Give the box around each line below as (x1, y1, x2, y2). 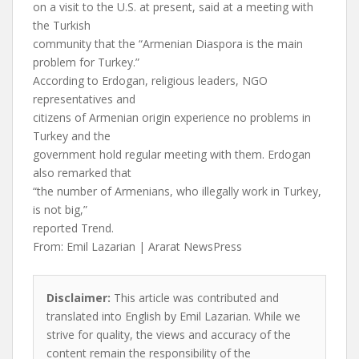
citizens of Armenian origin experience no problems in (33, 110, 311, 125)
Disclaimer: (46, 290, 111, 305)
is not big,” (33, 202, 87, 217)
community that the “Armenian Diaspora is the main (33, 36, 303, 51)
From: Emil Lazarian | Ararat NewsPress (33, 239, 242, 254)
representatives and (33, 91, 135, 107)
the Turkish (33, 18, 91, 33)
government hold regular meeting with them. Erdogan (33, 147, 311, 162)
